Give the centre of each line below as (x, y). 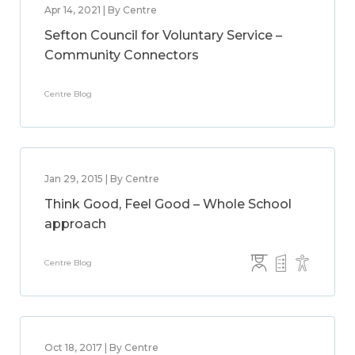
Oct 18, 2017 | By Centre (101, 347)
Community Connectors (122, 55)
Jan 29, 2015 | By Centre (102, 179)
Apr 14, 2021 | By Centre (101, 10)
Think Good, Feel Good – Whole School (168, 204)
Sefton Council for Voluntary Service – (163, 35)
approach (75, 224)
